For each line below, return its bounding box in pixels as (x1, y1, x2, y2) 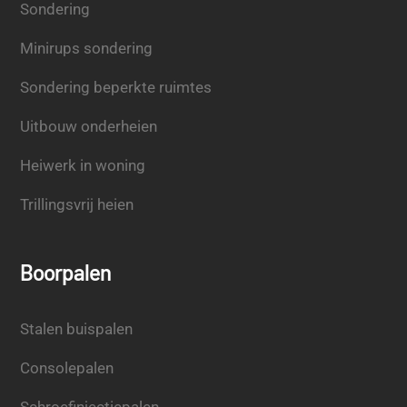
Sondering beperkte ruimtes (20, 77, 213, 96)
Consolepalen (20, 358, 114, 377)
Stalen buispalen (20, 319, 134, 338)
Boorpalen (20, 258, 112, 285)
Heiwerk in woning (20, 155, 146, 174)
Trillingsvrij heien (20, 194, 134, 213)
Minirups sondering (20, 38, 154, 57)
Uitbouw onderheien (20, 116, 158, 135)
